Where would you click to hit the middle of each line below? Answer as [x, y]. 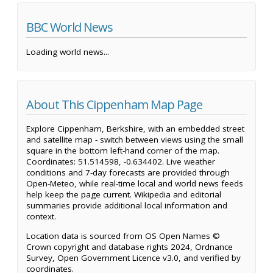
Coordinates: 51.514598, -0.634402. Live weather [121, 162]
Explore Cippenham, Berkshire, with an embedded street [135, 129]
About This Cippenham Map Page [114, 104]
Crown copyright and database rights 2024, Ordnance [129, 246]
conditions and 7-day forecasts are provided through [128, 173]
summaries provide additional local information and [127, 206]
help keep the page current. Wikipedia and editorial [124, 195]
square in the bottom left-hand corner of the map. [123, 151]
